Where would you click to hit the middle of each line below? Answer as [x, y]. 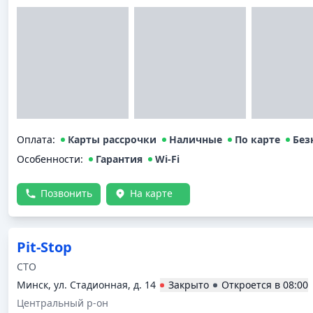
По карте [257, 139]
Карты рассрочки [112, 139]
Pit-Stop [44, 247]
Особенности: [50, 159]
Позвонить [66, 193]
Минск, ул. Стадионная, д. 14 [86, 285]
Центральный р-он [63, 303]
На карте [151, 193]
